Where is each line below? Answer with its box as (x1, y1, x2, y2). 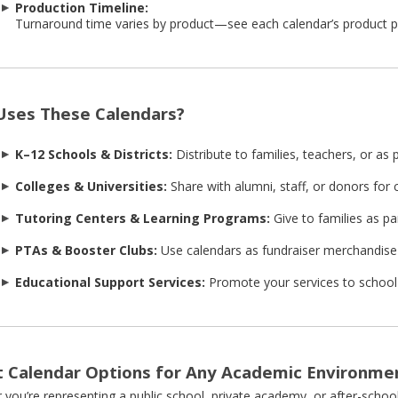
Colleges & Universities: (14, 178, 167, 195)
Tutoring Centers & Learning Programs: (14, 210, 270, 227)
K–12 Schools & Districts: (14, 146, 172, 163)
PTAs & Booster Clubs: (14, 242, 157, 259)
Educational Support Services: (14, 274, 205, 291)
